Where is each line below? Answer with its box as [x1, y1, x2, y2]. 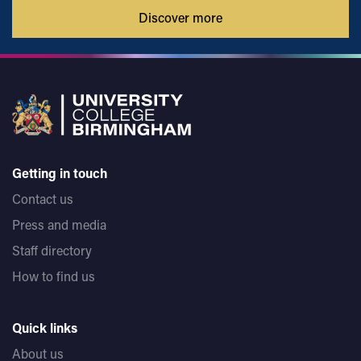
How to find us [12, 268, 95, 285]
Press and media [12, 216, 106, 234]
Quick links [12, 319, 77, 337]
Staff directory [12, 242, 92, 259]
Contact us [12, 190, 73, 208]
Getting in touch [12, 164, 108, 182]
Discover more [139, 9, 222, 27]
